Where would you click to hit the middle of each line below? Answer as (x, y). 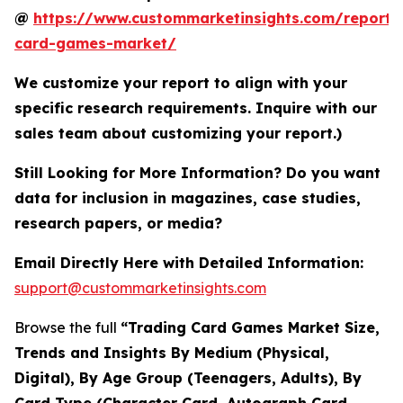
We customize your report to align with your (181, 83)
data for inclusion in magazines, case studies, (188, 198)
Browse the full (67, 328)
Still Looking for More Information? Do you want (197, 173)
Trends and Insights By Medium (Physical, (172, 353)
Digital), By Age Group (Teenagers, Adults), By (188, 378)
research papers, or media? (121, 224)
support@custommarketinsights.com (140, 288)
